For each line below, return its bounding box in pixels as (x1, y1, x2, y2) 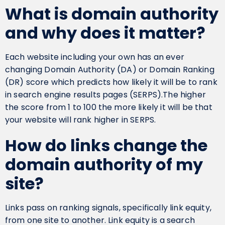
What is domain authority (5, 3, 218, 25)
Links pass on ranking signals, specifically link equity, (5, 202, 211, 213)
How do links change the (5, 134, 207, 157)
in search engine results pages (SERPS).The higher (5, 89, 206, 100)
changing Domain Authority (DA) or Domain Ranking (5, 64, 214, 75)
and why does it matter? (5, 22, 205, 44)
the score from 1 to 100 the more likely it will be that (5, 101, 212, 113)
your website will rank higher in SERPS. (5, 114, 156, 126)
